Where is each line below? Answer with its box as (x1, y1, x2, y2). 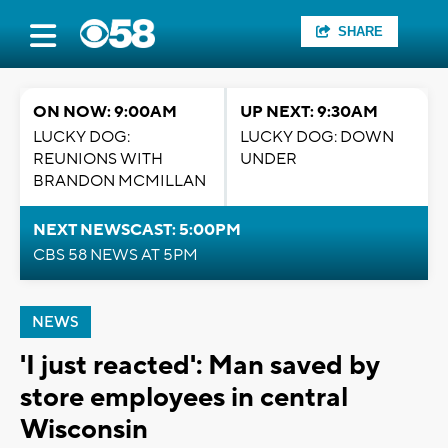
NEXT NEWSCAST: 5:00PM (33, 220, 241, 240)
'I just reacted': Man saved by (20, 348, 379, 383)
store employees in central (20, 380, 348, 415)
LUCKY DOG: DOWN (240, 127, 394, 147)
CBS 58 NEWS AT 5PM (33, 245, 198, 265)
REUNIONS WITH (33, 149, 163, 169)
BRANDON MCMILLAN (33, 171, 206, 191)
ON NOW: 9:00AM (33, 102, 177, 122)
